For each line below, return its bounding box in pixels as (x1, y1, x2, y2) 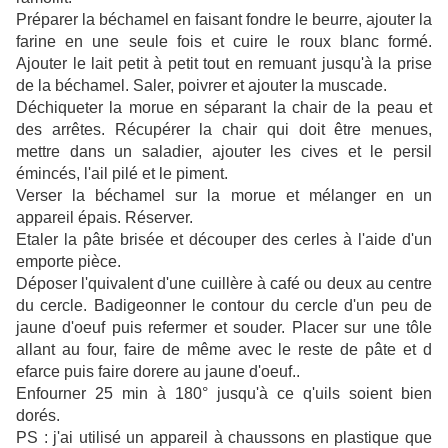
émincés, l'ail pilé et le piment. (16, 165, 228, 183)
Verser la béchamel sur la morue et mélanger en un (16, 187, 432, 205)
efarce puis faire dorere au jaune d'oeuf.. (16, 363, 300, 381)
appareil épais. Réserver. (16, 209, 193, 227)
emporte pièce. (16, 253, 125, 271)
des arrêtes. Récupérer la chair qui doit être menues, (16, 121, 432, 139)
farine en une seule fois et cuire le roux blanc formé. (16, 33, 432, 51)
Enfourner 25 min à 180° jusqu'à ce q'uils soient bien (16, 385, 432, 403)
